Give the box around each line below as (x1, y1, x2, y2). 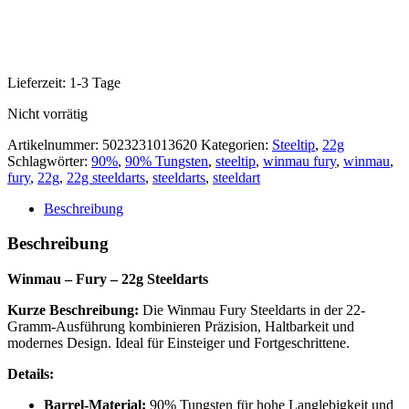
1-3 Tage (69, 74, 121, 90)
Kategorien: (201, 136, 272, 152)
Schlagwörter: (7, 152, 91, 169)
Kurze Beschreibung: (7, 302, 139, 319)
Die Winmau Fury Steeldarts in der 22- (139, 302, 365, 319)
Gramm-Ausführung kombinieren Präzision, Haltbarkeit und (7, 319, 354, 335)
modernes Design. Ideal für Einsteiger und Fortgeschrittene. (7, 335, 350, 351)
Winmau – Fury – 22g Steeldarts (7, 271, 208, 288)
